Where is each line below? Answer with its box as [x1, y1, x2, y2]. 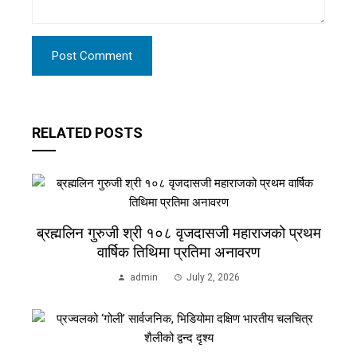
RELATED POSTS [32, 124, 143, 141]
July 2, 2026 [186, 272, 240, 283]
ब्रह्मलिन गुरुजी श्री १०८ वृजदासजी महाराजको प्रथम [36, 224, 321, 242]
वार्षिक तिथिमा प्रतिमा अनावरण [96, 243, 261, 261]
